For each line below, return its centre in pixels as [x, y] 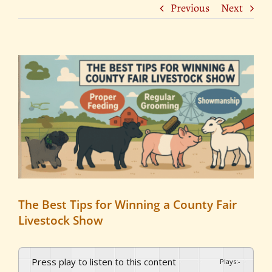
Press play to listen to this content [107, 261]
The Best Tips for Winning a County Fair [127, 204]
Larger [32, 77]
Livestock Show [61, 220]
